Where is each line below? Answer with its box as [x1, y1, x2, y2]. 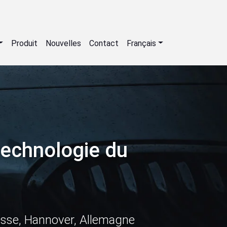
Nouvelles [46, 38, 82, 48]
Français [127, 38, 157, 48]
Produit [11, 38, 38, 48]
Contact [89, 38, 119, 48]
